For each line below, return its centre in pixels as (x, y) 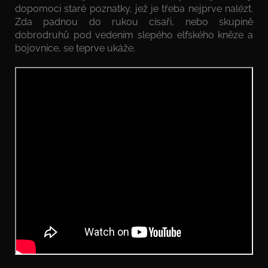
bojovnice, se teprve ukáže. (75, 48)
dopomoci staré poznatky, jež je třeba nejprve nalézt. (134, 8)
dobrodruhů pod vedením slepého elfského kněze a (134, 35)
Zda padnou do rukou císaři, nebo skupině (134, 22)
